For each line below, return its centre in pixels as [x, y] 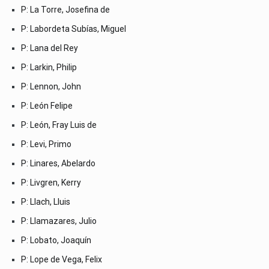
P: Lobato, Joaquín [56, 240]
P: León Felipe [47, 105]
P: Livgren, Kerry [51, 182]
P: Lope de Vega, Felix [62, 259]
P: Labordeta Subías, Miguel [74, 29]
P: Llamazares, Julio [59, 221]
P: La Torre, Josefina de [65, 9]
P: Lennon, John [51, 86]
